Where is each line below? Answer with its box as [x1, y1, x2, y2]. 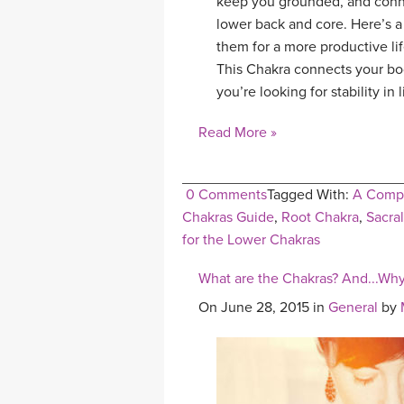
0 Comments [186, 186, 267, 205]
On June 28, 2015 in [198, 298, 328, 317]
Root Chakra [281, 208, 359, 227]
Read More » [198, 124, 277, 142]
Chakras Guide [182, 208, 274, 227]
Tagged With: [267, 186, 353, 205]
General [328, 298, 378, 317]
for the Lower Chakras [182, 231, 320, 250]
